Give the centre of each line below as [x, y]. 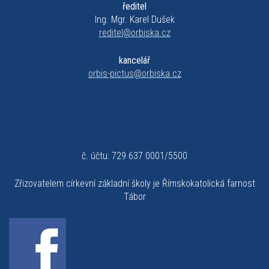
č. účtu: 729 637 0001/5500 [134, 156]
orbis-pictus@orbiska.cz [134, 74]
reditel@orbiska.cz [134, 33]
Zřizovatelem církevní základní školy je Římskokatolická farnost [134, 183]
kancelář [134, 60]
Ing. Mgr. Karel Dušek [134, 20]
